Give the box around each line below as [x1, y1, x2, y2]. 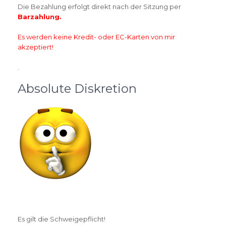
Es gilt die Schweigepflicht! [18, 215, 105, 223]
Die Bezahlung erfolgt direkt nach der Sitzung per [18, 3, 181, 11]
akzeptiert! [18, 43, 53, 51]
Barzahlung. [18, 13, 62, 21]
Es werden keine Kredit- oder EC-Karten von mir [18, 33, 175, 41]
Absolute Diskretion [18, 81, 137, 96]
